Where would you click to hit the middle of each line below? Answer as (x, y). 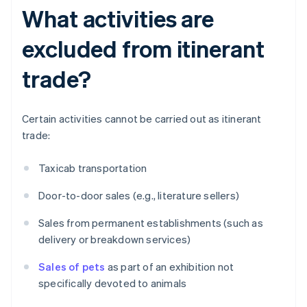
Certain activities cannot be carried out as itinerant (142, 119)
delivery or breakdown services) (115, 240)
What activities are (118, 19)
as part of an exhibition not (170, 267)
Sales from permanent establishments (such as (151, 223)
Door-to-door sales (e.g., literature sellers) (139, 196)
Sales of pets (72, 267)
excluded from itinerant (143, 49)
